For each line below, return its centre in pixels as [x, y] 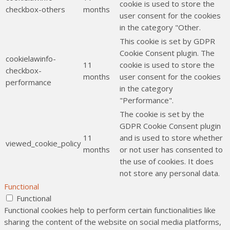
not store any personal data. [170, 173]
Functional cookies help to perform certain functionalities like [110, 210]
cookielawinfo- [31, 59]
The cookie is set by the [162, 114]
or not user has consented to [171, 150]
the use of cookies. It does [167, 161]
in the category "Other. [160, 27]
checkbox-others [35, 9]
